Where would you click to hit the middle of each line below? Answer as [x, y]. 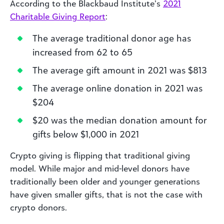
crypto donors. [38, 207]
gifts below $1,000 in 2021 [86, 134]
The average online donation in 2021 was [117, 88]
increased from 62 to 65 [82, 52]
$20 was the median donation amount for [119, 120]
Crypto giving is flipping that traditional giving [100, 155]
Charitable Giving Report [58, 16]
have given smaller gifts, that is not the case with [106, 194]
